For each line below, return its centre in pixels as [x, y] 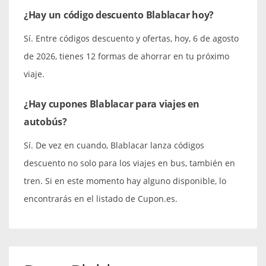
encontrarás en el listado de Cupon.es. [101, 198]
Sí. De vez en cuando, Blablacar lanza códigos [114, 145]
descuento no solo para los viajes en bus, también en [129, 163]
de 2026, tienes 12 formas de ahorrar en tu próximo [126, 56]
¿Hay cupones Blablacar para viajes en [112, 104]
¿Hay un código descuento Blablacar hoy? [119, 15]
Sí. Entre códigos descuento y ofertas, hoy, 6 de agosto [131, 38]
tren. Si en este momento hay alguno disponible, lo [125, 180]
